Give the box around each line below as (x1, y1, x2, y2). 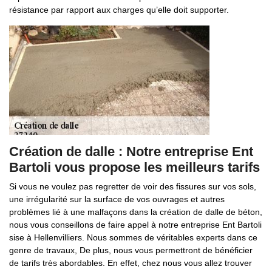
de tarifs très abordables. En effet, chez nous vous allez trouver (9, 258, 252, 268)
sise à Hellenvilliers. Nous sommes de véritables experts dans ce (9, 233, 257, 242)
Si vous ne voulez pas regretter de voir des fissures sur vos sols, (9, 182, 256, 191)
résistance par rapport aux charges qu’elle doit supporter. (9, 5, 229, 15)
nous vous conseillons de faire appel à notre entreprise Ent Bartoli (9, 220, 262, 229)
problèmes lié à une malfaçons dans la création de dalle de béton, (9, 207, 262, 217)
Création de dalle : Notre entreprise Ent (9, 144, 253, 159)
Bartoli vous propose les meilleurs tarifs (9, 160, 260, 175)
